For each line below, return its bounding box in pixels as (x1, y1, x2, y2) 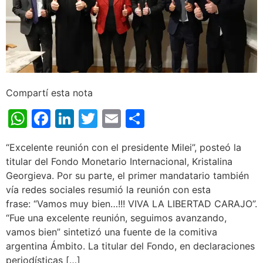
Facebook (50, 106, 138, 130)
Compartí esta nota (6, 86, 93, 99)
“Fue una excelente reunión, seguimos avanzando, (6, 211, 227, 224)
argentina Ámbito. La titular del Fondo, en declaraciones (6, 240, 255, 252)
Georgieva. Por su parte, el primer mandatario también (6, 169, 249, 181)
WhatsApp (27, 106, 120, 130)
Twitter (97, 106, 161, 130)
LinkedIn (74, 106, 149, 130)
